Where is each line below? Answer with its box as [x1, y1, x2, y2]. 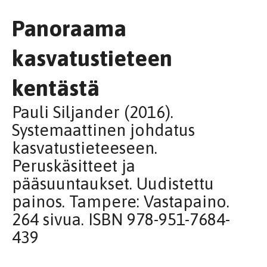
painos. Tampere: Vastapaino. [12, 192, 229, 211]
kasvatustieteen [12, 45, 172, 71]
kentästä [12, 75, 100, 101]
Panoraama [12, 15, 126, 41]
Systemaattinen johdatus [12, 120, 195, 139]
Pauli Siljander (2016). [12, 103, 173, 122]
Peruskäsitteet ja [12, 156, 135, 175]
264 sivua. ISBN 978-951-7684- [12, 210, 230, 229]
